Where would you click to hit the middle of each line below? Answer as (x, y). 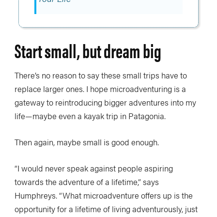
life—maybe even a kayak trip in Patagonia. (90, 116)
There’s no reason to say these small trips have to (101, 75)
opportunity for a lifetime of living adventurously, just (106, 209)
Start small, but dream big (88, 50)
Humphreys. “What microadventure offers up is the (104, 195)
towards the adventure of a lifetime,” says (87, 182)
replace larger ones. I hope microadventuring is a (100, 89)
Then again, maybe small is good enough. (87, 142)
